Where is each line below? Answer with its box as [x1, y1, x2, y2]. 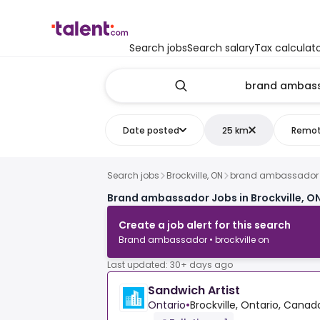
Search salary [187, 41, 254, 55]
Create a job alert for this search [119, 218, 291, 233]
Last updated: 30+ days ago [107, 259, 233, 271]
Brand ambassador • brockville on [119, 234, 269, 246]
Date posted [122, 124, 179, 136]
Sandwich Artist [148, 282, 240, 299]
